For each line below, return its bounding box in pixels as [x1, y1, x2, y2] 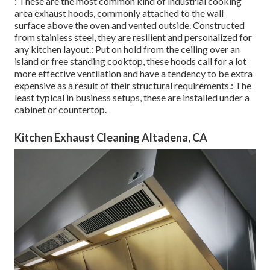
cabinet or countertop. [14, 104, 107, 116]
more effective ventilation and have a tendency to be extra [14, 67, 253, 80]
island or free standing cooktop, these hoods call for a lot [14, 55, 246, 67]
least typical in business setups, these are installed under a [14, 92, 250, 104]
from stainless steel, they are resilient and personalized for [14, 31, 252, 43]
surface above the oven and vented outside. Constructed [14, 19, 245, 31]
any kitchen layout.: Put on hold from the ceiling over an [14, 43, 240, 55]
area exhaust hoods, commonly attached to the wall [14, 7, 224, 19]
